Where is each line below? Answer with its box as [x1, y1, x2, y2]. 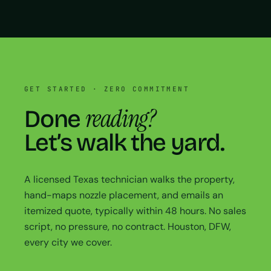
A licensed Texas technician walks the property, [24, 172, 235, 186]
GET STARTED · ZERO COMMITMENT [24, 84, 190, 93]
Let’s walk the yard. [24, 128, 224, 157]
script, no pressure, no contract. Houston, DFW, [24, 220, 231, 233]
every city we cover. [24, 235, 112, 249]
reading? [85, 102, 155, 134]
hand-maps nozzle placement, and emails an [24, 188, 223, 201]
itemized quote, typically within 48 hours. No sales [24, 204, 246, 217]
